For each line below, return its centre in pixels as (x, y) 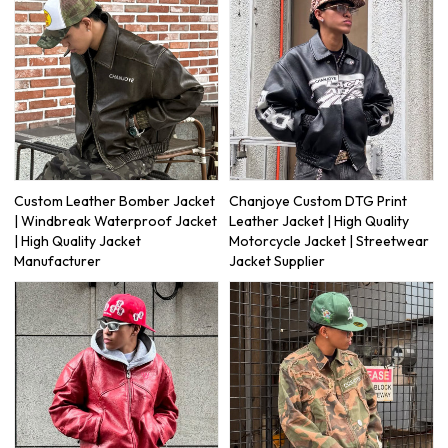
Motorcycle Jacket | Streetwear (329, 241)
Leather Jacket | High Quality (319, 221)
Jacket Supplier (277, 261)
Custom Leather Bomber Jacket (115, 201)
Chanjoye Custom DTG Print (318, 201)
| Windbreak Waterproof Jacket (116, 221)
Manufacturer (58, 261)
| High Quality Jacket (78, 241)
